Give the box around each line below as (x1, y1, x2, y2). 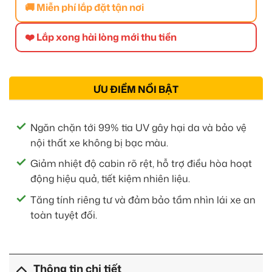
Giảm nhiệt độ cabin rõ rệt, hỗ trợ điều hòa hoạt (30, 157, 252, 171)
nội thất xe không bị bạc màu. (30, 135, 168, 149)
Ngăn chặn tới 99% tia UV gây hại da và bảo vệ (30, 120, 246, 134)
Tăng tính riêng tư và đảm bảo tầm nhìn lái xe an (30, 193, 256, 207)
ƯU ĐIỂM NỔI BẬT (93, 82, 178, 96)
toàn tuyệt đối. (30, 208, 97, 222)
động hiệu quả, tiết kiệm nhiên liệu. (30, 172, 190, 186)
